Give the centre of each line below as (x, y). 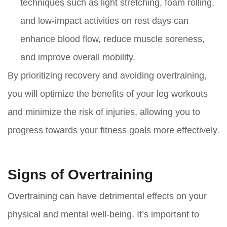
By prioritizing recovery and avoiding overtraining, (107, 76)
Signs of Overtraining (80, 175)
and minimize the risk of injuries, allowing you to (104, 112)
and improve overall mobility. (78, 58)
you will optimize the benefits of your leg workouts (108, 94)
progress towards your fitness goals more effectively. (113, 130)
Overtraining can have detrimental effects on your (107, 196)
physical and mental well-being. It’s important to (103, 215)
